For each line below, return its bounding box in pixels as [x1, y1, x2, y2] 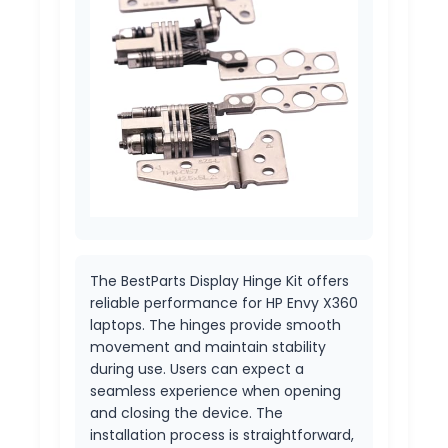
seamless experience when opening [90, 381, 341, 402]
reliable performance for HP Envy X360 [90, 293, 358, 314]
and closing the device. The [90, 403, 283, 424]
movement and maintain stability [90, 337, 326, 358]
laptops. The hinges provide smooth [90, 315, 341, 336]
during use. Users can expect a [90, 359, 304, 380]
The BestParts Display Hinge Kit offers [90, 271, 349, 292]
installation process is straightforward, [90, 425, 354, 446]
